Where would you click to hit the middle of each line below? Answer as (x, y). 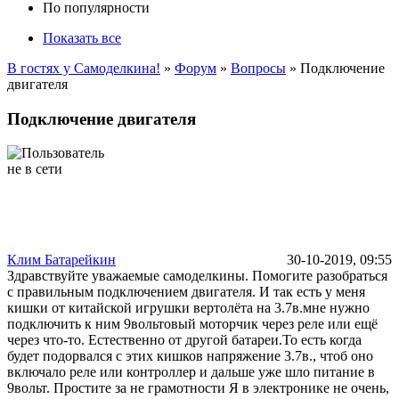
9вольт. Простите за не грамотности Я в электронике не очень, (198, 388)
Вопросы (258, 68)
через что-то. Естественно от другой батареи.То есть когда (184, 340)
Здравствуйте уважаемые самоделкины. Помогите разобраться (197, 276)
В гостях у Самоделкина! (84, 68)
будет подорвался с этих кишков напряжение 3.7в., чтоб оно (190, 356)
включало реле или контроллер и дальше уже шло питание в (191, 372)
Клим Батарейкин (61, 260)
